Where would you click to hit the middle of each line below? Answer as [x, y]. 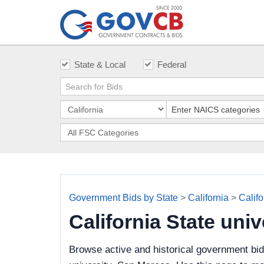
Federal [172, 65]
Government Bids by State [123, 198]
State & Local [100, 65]
